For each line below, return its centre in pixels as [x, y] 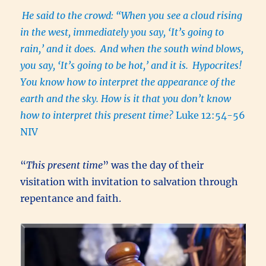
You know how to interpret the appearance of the [128, 82]
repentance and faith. [71, 198]
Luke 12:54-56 [211, 115]
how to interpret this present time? [98, 115]
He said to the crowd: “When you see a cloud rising [132, 15]
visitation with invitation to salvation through [129, 181]
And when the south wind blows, [172, 48]
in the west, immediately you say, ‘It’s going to [122, 32]
